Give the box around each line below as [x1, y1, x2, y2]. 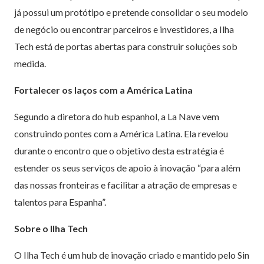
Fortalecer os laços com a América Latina [14, 84, 193, 95]
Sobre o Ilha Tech [14, 222, 88, 234]
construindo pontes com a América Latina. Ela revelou [14, 127, 228, 139]
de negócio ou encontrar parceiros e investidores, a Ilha [14, 23, 234, 35]
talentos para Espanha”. [14, 196, 106, 207]
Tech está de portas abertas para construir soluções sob [14, 40, 237, 52]
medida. [14, 57, 46, 69]
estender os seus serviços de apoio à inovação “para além [14, 161, 240, 173]
